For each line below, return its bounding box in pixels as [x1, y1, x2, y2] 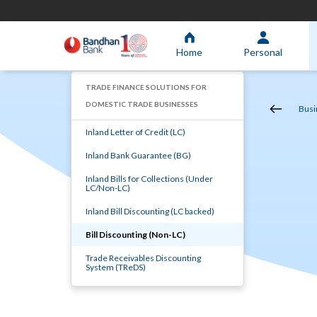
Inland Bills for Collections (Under [86, 173, 213, 184]
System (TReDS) [86, 262, 146, 272]
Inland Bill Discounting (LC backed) [86, 206, 214, 217]
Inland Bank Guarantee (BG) [86, 150, 191, 161]
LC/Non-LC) [86, 183, 130, 193]
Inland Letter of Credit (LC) [86, 127, 185, 137]
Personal [243, 45, 282, 58]
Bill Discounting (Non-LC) [86, 229, 185, 240]
